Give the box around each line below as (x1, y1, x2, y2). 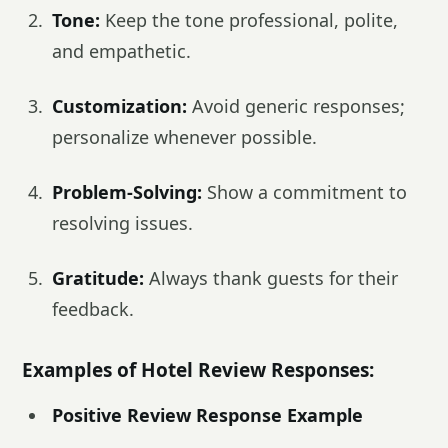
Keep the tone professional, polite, (100, 8, 398, 32)
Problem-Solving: (52, 180, 202, 204)
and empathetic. (52, 39, 191, 63)
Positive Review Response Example (52, 403, 363, 427)
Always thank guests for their (144, 266, 398, 290)
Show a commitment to (202, 180, 407, 204)
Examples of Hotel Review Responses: (22, 357, 374, 383)
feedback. (52, 297, 134, 321)
